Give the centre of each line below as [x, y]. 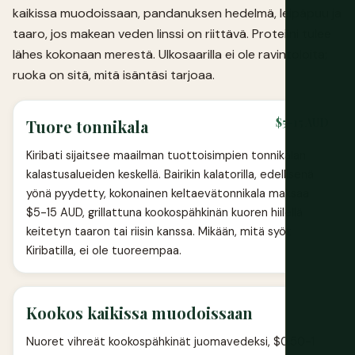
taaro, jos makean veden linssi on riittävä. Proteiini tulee [172, 34]
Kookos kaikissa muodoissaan [139, 313]
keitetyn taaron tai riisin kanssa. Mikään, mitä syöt [159, 232]
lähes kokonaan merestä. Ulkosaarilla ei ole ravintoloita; [170, 55]
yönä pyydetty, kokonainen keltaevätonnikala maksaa [168, 194]
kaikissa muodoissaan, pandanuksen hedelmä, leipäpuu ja [177, 13]
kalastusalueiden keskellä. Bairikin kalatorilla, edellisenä [170, 175]
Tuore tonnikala [87, 127]
